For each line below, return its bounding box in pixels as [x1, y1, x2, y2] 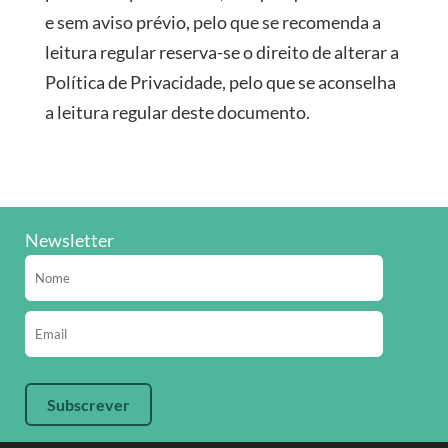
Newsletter [25, 228, 114, 251]
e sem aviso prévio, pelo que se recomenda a [44, 11, 381, 33]
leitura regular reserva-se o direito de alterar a [44, 41, 399, 63]
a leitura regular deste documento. [44, 101, 310, 123]
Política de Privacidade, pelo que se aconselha [44, 71, 396, 93]
